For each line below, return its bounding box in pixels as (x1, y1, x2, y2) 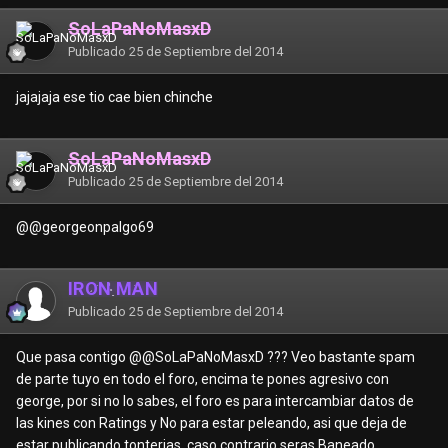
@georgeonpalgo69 (29, 219, 154, 236)
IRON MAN (68, 278, 158, 300)
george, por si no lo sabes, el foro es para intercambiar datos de (16, 393, 414, 410)
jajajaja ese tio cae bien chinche (16, 89, 216, 106)
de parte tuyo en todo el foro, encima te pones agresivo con (16, 371, 389, 388)
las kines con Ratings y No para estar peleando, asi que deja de (16, 415, 407, 432)
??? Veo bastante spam (264, 349, 415, 366)
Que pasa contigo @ (16, 349, 142, 366)
